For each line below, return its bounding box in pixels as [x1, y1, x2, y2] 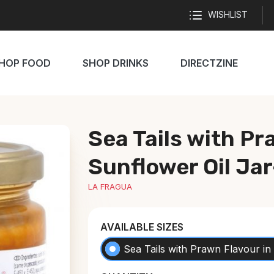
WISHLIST [208, 9, 248, 20]
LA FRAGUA [88, 182, 132, 191]
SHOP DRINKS [83, 57, 149, 69]
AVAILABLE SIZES [100, 221, 183, 233]
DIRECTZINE [180, 57, 238, 69]
